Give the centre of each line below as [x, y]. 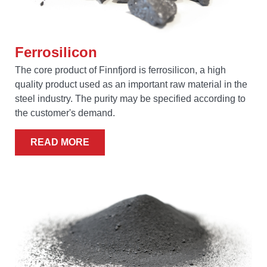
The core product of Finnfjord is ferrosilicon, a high [120, 70]
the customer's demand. [65, 113]
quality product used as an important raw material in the [131, 84]
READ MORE [60, 142]
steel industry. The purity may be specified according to [130, 99]
